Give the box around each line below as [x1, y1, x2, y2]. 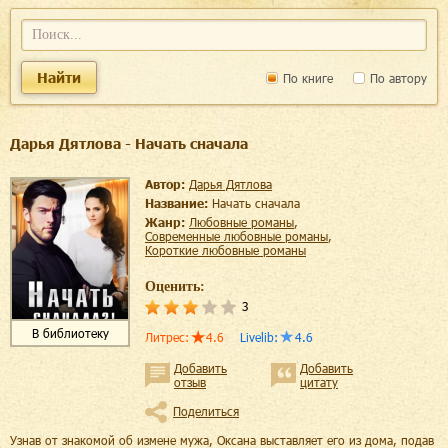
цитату [300, 375, 338, 389]
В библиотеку [31, 325, 109, 340]
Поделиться [173, 404, 239, 418]
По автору [366, 70, 427, 85]
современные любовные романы [152, 229, 328, 243]
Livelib [240, 330, 274, 344]
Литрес [145, 330, 185, 344]
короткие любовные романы [152, 243, 306, 257]
